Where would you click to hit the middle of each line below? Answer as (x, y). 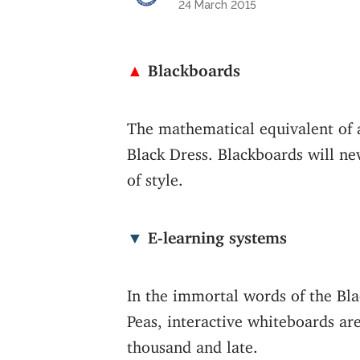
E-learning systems (215, 233)
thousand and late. (192, 342)
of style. (155, 175)
